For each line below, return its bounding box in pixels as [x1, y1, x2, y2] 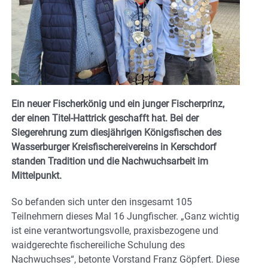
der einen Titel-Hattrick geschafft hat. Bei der [11, 112, 199, 124]
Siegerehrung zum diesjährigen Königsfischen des [11, 127, 221, 139]
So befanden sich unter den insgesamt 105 [11, 196, 192, 208]
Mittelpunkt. [11, 170, 62, 182]
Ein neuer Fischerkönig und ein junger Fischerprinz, [11, 98, 224, 110]
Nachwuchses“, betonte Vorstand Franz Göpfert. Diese [11, 254, 239, 266]
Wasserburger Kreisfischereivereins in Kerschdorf [11, 141, 217, 153]
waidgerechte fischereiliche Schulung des [11, 239, 185, 251]
